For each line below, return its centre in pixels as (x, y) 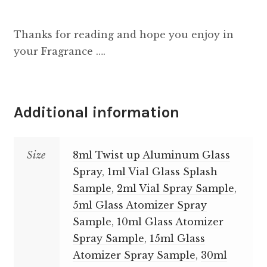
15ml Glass (178, 239)
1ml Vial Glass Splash (163, 172)
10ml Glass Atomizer (170, 222)
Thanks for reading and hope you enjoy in (123, 34)
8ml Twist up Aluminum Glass (152, 155)
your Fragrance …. (59, 51)
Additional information (96, 113)
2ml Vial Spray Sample (176, 189)
